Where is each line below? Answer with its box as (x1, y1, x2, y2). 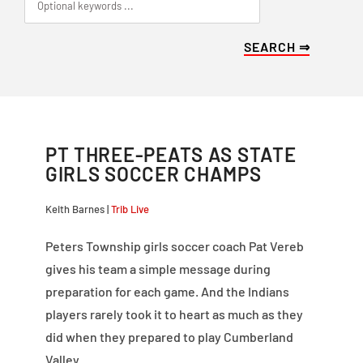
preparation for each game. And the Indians (45, 284, 289, 300)
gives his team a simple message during (45, 261, 271, 277)
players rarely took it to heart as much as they (45, 306, 303, 322)
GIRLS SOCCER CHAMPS (45, 162, 262, 186)
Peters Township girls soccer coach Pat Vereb (45, 238, 304, 254)
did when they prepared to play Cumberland (45, 329, 293, 345)
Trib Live (110, 203, 149, 216)
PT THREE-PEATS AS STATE (45, 143, 297, 167)
